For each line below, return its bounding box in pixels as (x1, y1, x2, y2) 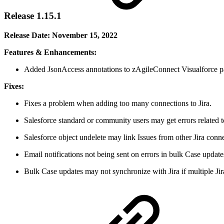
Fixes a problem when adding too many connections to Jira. (24, 99, 211, 107)
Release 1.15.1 (4, 10, 61, 21)
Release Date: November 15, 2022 (4, 31, 117, 39)
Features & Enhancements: (4, 48, 96, 56)
